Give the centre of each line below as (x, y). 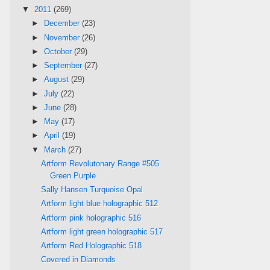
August (57, 80)
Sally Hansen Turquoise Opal (92, 190)
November (63, 37)
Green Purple (73, 175)
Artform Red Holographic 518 (92, 246)
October (59, 51)
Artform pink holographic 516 (91, 218)
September (64, 66)
